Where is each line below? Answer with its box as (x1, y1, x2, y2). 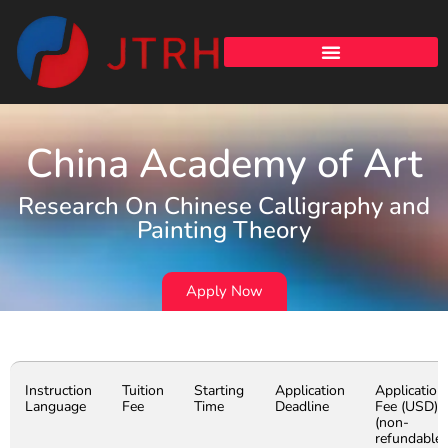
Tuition (122, 381, 164, 401)
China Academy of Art (26, 137, 422, 192)
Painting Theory (137, 214, 311, 247)
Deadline (275, 397, 329, 417)
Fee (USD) (375, 397, 438, 417)
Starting (194, 381, 244, 401)
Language (25, 397, 86, 417)
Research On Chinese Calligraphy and (18, 190, 430, 223)
